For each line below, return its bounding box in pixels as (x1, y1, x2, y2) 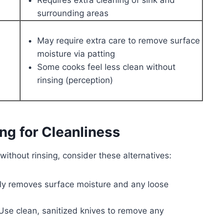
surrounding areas (37, 8, 109, 18)
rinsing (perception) (37, 75, 113, 85)
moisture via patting (37, 48, 115, 59)
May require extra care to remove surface (37, 35, 200, 45)
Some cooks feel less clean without (37, 62, 175, 72)
